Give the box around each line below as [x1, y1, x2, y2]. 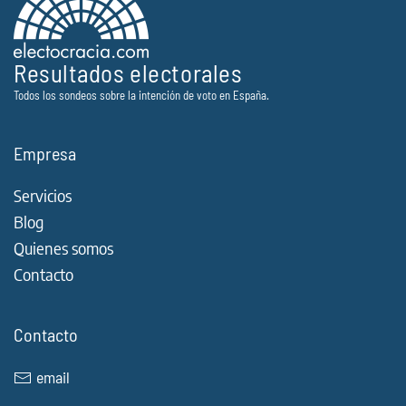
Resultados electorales [14, 58, 243, 88]
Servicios [14, 185, 72, 207]
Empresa [14, 142, 76, 165]
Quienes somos [14, 237, 113, 259]
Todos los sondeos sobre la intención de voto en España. [14, 88, 269, 103]
